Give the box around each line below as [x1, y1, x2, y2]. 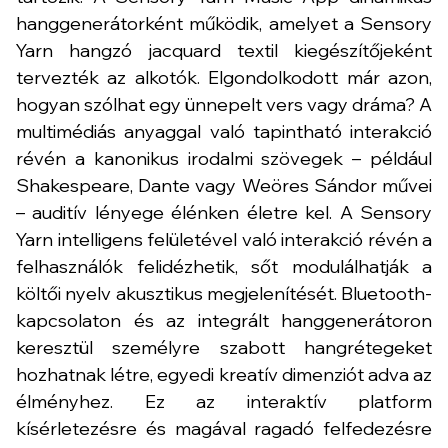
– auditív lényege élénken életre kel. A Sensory [16, 201, 432, 224]
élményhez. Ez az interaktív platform [16, 390, 432, 413]
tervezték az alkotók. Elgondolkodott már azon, [16, 66, 432, 89]
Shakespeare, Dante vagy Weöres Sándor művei [16, 174, 432, 197]
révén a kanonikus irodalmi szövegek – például [16, 147, 432, 170]
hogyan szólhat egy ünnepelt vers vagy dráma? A [16, 93, 432, 116]
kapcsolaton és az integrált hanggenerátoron [16, 309, 432, 332]
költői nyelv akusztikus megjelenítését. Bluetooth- [16, 282, 432, 305]
